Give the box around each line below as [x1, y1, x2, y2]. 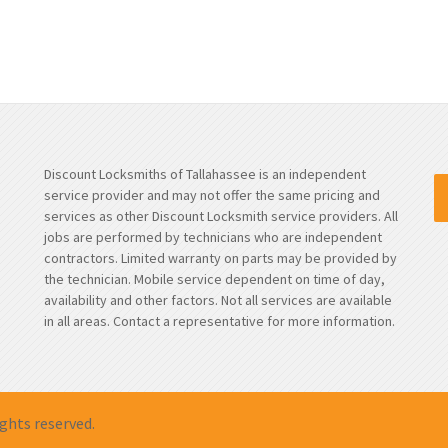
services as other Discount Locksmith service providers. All [44, 207, 398, 226]
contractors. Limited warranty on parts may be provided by [44, 249, 397, 268]
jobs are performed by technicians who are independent [44, 228, 382, 247]
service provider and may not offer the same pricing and [44, 186, 380, 205]
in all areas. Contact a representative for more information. [44, 312, 395, 331]
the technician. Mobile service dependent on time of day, [44, 270, 385, 289]
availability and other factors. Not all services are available [44, 291, 392, 310]
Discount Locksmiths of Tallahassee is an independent [44, 165, 366, 184]
